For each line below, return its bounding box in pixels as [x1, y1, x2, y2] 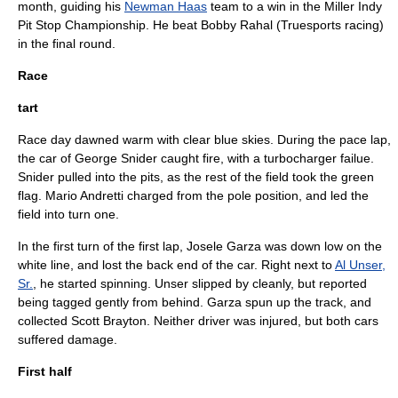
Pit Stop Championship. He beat [18, 18, 201, 32]
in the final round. [18, 36, 115, 51]
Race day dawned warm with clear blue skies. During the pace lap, [18, 132, 391, 147]
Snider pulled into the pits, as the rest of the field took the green [18, 170, 374, 184]
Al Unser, [335, 258, 386, 272]
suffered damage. [18, 332, 117, 346]
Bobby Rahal [201, 18, 273, 32]
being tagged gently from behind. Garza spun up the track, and [18, 295, 371, 309]
